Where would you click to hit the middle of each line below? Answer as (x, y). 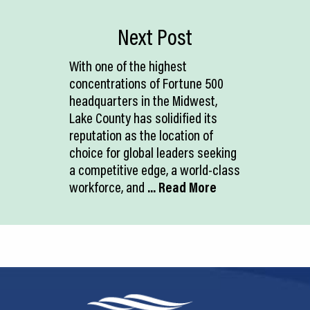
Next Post (155, 36)
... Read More (181, 186)
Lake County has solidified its (143, 117)
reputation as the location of (141, 135)
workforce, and (107, 186)
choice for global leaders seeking (153, 152)
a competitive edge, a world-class (155, 169)
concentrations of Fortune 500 (146, 83)
